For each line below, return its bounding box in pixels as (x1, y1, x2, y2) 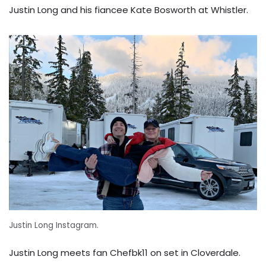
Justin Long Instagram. (9, 220, 99, 232)
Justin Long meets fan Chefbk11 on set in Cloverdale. (9, 246, 240, 259)
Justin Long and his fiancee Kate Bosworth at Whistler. (9, 4, 248, 17)
